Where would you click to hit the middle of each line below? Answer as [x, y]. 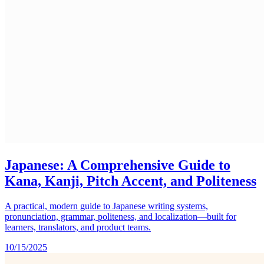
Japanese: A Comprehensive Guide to [118, 165]
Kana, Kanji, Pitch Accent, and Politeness [131, 181]
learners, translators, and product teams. [78, 227]
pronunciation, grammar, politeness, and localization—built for [121, 216]
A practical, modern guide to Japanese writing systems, [106, 206]
